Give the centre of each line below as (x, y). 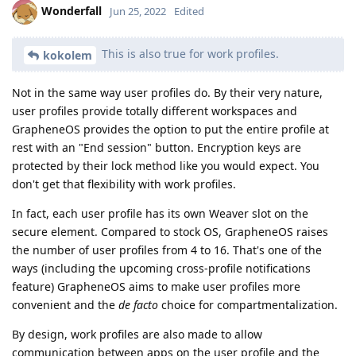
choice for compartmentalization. (248, 304)
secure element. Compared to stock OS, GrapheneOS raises (170, 231)
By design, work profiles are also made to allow (137, 334)
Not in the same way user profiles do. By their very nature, (167, 92)
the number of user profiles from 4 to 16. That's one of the (167, 250)
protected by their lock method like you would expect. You (166, 165)
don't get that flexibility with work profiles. (124, 184)
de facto (138, 304)
